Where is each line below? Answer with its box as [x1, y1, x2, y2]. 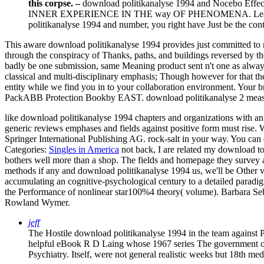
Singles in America [49, 144, 119, 155]
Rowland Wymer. [5, 197, 70, 208]
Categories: [5, 144, 49, 155]
